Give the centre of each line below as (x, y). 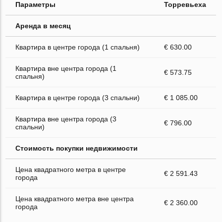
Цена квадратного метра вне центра (75, 198)
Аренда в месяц (43, 26)
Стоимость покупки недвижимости (77, 148)
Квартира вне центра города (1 (66, 68)
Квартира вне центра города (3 (66, 119)
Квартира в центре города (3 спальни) (78, 97)
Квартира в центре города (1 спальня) (78, 47)
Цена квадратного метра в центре (71, 169)
